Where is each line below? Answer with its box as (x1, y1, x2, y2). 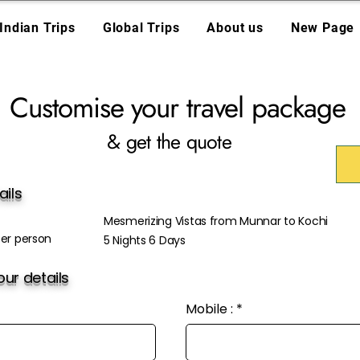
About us (207, 20, 264, 35)
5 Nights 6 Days (104, 232, 186, 248)
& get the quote (107, 127, 231, 156)
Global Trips (102, 20, 180, 35)
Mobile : (186, 300, 233, 318)
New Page (290, 20, 355, 35)
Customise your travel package (10, 88, 354, 128)
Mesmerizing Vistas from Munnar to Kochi (104, 213, 329, 229)
